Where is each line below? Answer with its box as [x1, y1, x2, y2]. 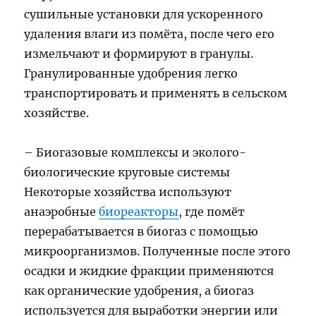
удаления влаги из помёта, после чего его [24, 27, 275, 42]
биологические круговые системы [24, 165, 231, 180]
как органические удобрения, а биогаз [24, 284, 255, 298]
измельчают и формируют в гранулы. [24, 47, 254, 61]
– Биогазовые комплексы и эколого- [24, 145, 247, 160]
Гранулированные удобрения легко [24, 66, 238, 81]
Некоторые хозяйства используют [24, 185, 232, 200]
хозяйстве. [24, 106, 90, 121]
